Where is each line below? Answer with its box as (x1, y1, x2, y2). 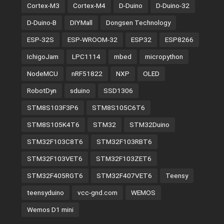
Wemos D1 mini (26, 205, 73, 214)
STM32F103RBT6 (96, 137, 152, 146)
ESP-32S (26, 35, 54, 44)
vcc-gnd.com (77, 188, 117, 197)
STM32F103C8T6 (26, 137, 83, 146)
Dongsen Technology (105, 18, 170, 27)
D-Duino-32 (155, 1, 189, 10)
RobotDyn (26, 86, 56, 95)
